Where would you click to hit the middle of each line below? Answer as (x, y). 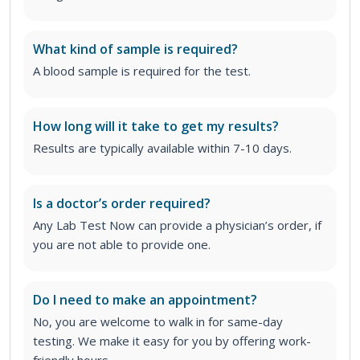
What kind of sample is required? (135, 49)
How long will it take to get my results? (156, 126)
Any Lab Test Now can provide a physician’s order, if (177, 225)
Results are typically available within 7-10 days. (162, 147)
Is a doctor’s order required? (122, 203)
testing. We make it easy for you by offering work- (172, 340)
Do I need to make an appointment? (145, 299)
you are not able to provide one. (122, 244)
